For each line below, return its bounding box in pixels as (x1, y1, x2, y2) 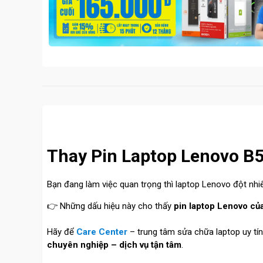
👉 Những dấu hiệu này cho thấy (47, 201, 174, 211)
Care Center (76, 227, 127, 237)
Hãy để (47, 227, 74, 237)
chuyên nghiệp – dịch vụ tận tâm (47, 240, 181, 250)
